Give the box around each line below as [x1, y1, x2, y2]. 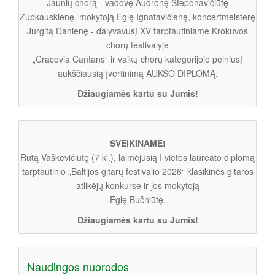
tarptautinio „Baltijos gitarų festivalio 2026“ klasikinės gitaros [21, 165, 254, 177]
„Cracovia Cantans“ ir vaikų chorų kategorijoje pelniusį [33, 52, 242, 65]
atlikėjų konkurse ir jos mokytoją [76, 179, 199, 192]
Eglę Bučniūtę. [109, 193, 166, 206]
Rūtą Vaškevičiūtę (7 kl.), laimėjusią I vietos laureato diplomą [20, 150, 255, 163]
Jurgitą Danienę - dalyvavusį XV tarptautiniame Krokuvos [27, 24, 248, 37]
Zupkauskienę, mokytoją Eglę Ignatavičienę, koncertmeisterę [20, 10, 255, 23]
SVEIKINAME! [109, 136, 166, 149]
